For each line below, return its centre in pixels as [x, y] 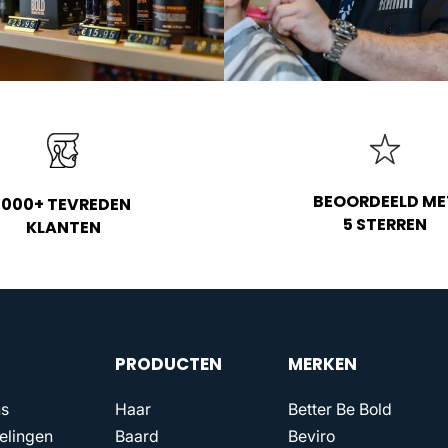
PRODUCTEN [169, 363]
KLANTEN [63, 227]
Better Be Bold [339, 409]
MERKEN [322, 363]
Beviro [311, 436]
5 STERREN [384, 224]
